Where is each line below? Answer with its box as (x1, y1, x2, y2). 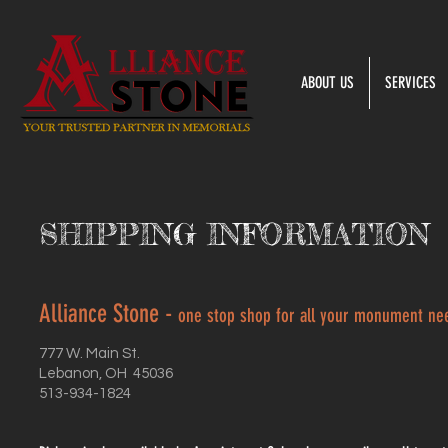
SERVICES (384, 73, 436, 92)
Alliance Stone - (39, 299, 178, 328)
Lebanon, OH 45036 (39, 366, 173, 381)
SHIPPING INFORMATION (39, 216, 430, 252)
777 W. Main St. (39, 346, 140, 361)
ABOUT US (300, 73, 354, 92)
